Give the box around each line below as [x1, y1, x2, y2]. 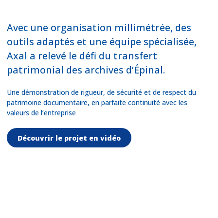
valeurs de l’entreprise [7, 108, 76, 117]
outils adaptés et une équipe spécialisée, [7, 35, 197, 48]
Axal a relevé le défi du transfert [7, 49, 157, 62]
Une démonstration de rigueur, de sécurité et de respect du [7, 87, 196, 97]
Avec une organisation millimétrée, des [7, 20, 191, 34]
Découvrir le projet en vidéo [18, 133, 121, 143]
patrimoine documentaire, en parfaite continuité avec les [7, 97, 187, 107]
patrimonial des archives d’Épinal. [7, 63, 165, 76]
